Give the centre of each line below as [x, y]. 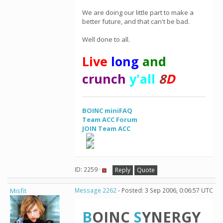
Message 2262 [96, 190]
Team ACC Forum [110, 119]
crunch [104, 79]
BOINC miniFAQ [107, 111]
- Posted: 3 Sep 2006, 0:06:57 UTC [165, 190]
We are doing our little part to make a [138, 12]
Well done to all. [106, 39]
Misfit [18, 191]
